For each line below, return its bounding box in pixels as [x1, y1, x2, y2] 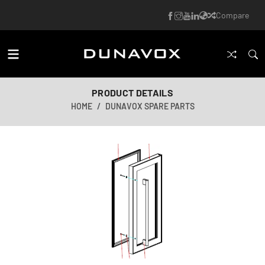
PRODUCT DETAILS [92, 87, 173, 98]
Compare [216, 10, 249, 20]
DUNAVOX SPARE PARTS [105, 101, 195, 111]
